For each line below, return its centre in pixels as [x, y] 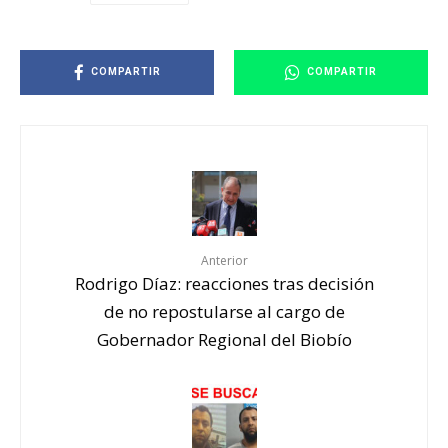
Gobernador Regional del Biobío [224, 339]
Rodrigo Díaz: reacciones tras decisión [224, 283]
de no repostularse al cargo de [224, 311]
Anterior [224, 260]
